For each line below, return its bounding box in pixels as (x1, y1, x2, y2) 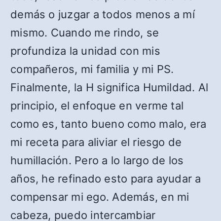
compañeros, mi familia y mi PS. (10, 63, 174, 76)
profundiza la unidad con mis (10, 44, 160, 58)
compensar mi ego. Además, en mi (10, 190, 189, 204)
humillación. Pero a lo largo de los (10, 154, 184, 167)
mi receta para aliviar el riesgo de (10, 136, 182, 149)
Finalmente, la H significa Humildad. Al (10, 81, 209, 94)
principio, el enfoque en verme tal (10, 99, 184, 112)
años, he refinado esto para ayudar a (10, 172, 201, 185)
